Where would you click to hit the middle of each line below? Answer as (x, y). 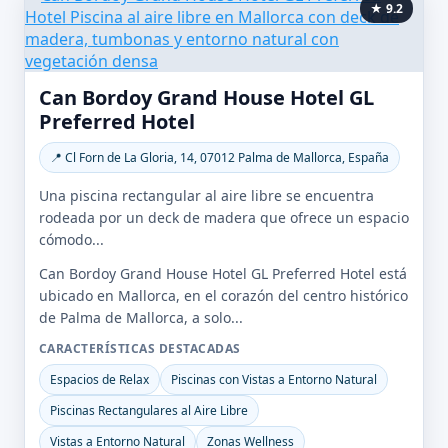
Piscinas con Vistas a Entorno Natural (274, 379)
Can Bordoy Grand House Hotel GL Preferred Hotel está (223, 273)
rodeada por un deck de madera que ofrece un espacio (224, 217)
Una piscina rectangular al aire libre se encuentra (206, 195)
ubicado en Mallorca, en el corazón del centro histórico (223, 295)
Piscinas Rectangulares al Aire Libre (149, 410)
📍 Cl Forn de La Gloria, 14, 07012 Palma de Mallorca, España (219, 157)
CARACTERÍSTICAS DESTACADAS (140, 348)
